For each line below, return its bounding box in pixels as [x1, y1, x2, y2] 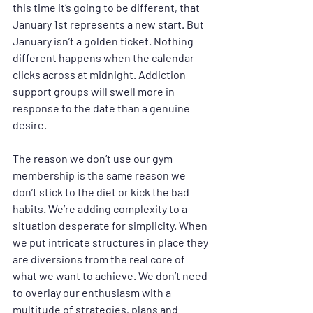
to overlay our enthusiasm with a [13, 286, 173, 300]
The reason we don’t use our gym [13, 152, 175, 166]
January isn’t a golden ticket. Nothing [13, 34, 196, 48]
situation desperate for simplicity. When [13, 219, 210, 233]
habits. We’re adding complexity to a [13, 202, 189, 216]
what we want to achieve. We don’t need [13, 269, 210, 283]
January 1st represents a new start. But [13, 17, 206, 31]
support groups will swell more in [13, 85, 177, 99]
